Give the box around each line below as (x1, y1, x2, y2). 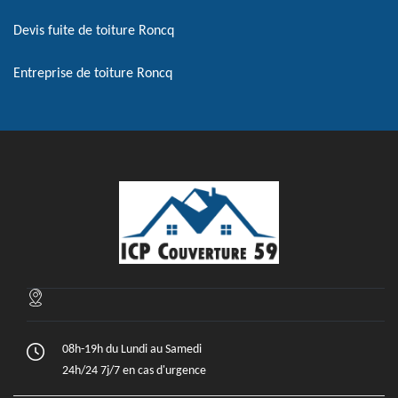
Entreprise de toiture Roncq (13, 67, 172, 81)
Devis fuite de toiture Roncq (13, 24, 174, 38)
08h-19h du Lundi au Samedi (62, 343, 202, 356)
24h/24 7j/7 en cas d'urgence (62, 364, 206, 378)
